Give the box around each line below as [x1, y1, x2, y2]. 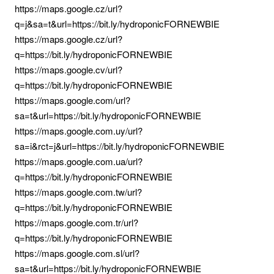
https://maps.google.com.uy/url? [15, 124, 143, 137]
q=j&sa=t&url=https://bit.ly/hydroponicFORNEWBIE [15, 17, 220, 30]
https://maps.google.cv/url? [15, 63, 122, 76]
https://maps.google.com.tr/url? [15, 216, 138, 229]
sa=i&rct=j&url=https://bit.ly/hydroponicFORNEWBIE [15, 139, 224, 152]
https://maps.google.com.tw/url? [15, 185, 142, 198]
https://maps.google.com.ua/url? [15, 155, 143, 168]
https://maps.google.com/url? [15, 94, 130, 106]
